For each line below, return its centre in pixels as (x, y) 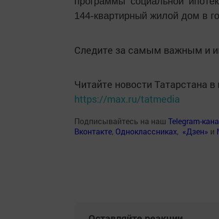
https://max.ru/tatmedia (127, 99)
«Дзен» (195, 131)
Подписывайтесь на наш (121, 121)
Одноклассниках (146, 131)
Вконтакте (93, 131)
